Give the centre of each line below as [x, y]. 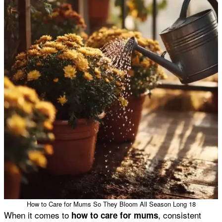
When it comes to [38, 215]
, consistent [180, 215]
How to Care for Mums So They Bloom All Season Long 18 [111, 204]
